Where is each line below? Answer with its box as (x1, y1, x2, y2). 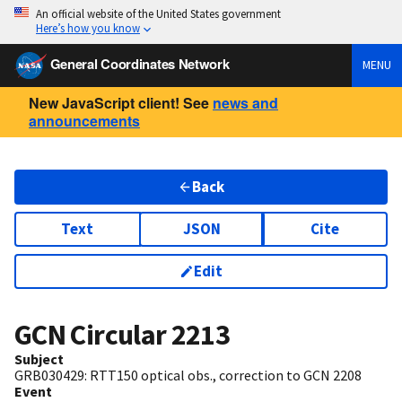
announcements (29, 109, 140, 131)
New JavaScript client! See (29, 92, 209, 113)
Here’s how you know (36, 21, 140, 35)
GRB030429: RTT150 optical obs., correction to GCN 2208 (14, 366, 362, 385)
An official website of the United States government (36, 6, 281, 21)
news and (213, 92, 278, 113)
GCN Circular (14, 317, 171, 354)
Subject (14, 350, 64, 369)
